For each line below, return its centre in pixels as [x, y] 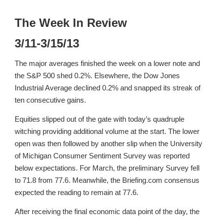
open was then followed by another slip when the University [109, 143]
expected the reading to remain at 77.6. [77, 192]
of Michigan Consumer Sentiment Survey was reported [102, 156]
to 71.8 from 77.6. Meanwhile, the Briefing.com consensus [107, 180]
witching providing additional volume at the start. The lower [107, 131]
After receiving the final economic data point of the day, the [107, 212]
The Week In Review [71, 23]
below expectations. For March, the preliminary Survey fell [107, 168]
